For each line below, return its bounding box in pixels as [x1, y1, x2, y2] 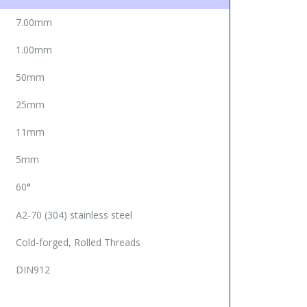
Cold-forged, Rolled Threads [16, 235, 140, 249]
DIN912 [16, 262, 50, 276]
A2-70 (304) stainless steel [16, 208, 132, 221]
